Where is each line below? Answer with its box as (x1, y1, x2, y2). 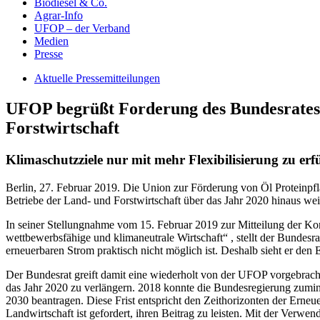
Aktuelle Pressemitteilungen (34, 72, 160, 84)
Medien (34, 35, 69, 47)
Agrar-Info (34, 9, 83, 21)
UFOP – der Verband (34, 22, 130, 34)
